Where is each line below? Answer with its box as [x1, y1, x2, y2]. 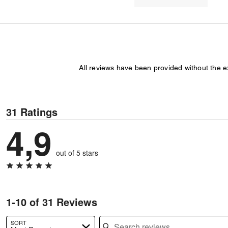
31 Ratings [6, 104, 58, 119]
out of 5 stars [56, 148, 98, 158]
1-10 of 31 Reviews [6, 194, 97, 209]
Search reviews [99, 211, 150, 221]
